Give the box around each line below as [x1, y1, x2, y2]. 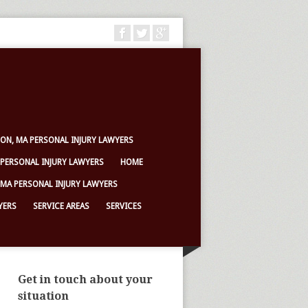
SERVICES [106, 201, 142, 211]
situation [18, 289, 69, 302]
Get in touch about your [18, 273, 153, 286]
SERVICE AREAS [33, 201, 89, 211]
